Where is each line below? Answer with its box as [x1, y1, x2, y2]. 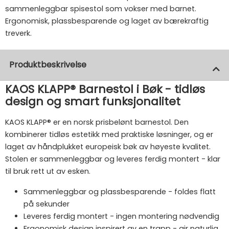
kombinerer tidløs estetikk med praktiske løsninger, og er [5, 129, 213, 140]
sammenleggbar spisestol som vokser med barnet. [5, 3, 196, 14]
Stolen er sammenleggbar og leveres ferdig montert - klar [5, 153, 220, 164]
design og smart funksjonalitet [5, 93, 180, 109]
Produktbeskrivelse [9, 58, 86, 71]
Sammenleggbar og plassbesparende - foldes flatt [24, 186, 216, 197]
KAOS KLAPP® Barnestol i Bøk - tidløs [5, 81, 205, 97]
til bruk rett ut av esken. [5, 166, 90, 176]
